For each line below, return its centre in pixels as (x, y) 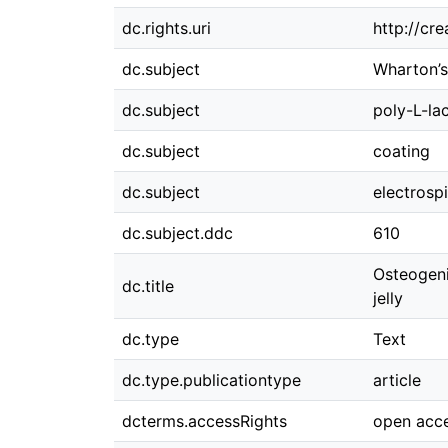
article (397, 380)
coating (401, 151)
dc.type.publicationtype (211, 380)
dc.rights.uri (166, 28)
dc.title (148, 286)
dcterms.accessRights (204, 421)
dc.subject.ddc (177, 233)
